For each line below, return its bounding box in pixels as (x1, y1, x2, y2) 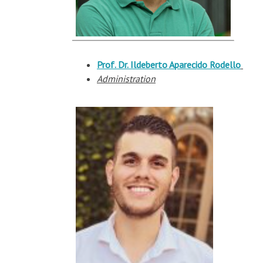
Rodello (210, 59, 241, 70)
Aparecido (167, 59, 210, 70)
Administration (97, 73, 156, 85)
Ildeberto (130, 59, 167, 70)
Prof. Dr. (97, 59, 130, 70)
